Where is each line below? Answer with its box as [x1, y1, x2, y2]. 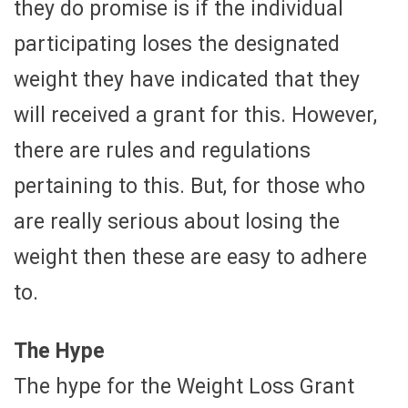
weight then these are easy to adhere [14, 244, 367, 270]
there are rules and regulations [14, 138, 311, 163]
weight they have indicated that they [14, 66, 360, 92]
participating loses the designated [14, 31, 340, 56]
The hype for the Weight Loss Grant [14, 373, 354, 399]
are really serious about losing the [14, 209, 340, 234]
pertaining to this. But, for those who [14, 173, 365, 199]
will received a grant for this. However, [14, 102, 377, 127]
